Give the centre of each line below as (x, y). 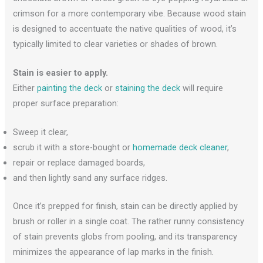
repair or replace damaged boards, (79, 163)
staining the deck (148, 88)
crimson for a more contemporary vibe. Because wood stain (130, 13)
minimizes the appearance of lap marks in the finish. (114, 252)
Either (25, 88)
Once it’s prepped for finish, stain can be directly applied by (126, 206)
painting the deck (70, 88)
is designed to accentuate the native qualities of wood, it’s (125, 28)
